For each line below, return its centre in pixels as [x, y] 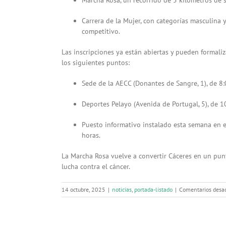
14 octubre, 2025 [83, 189]
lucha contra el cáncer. [96, 166]
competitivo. [101, 31]
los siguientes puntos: [96, 62]
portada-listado [153, 189]
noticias [122, 189]
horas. [91, 135]
